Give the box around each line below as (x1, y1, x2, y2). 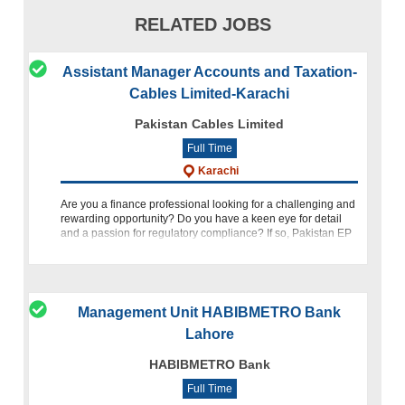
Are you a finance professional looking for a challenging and (61, 197, 356, 211)
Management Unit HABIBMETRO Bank (78, 304, 342, 320)
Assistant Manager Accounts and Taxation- (61, 63, 357, 80)
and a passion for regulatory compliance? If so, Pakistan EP (61, 226, 353, 240)
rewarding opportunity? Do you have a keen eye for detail (61, 212, 343, 225)
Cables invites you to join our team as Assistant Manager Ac (61, 240, 353, 254)
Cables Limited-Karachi (129, 85, 290, 101)
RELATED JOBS (134, 14, 271, 34)
